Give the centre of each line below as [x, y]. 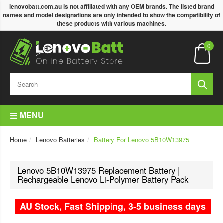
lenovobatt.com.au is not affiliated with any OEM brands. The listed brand [111, 6]
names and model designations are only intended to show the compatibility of [111, 15]
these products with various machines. [111, 23]
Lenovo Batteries [60, 140]
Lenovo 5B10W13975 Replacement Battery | [99, 170]
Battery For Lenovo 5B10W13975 [141, 140]
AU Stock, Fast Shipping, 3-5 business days [113, 206]
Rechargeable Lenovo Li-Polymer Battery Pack [103, 179]
